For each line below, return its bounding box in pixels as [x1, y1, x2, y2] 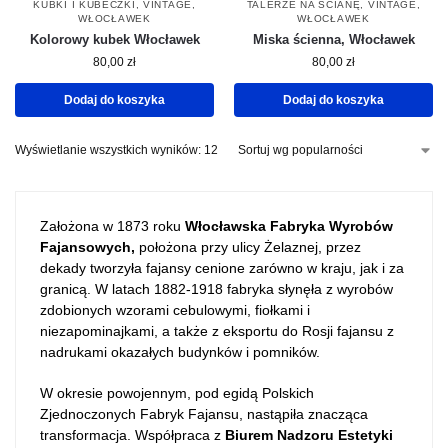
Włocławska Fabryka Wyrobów [185, 218, 393, 235]
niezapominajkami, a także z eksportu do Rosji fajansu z [40, 323, 394, 340]
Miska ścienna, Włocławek [252, 32, 415, 48]
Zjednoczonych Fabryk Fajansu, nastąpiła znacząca [40, 405, 368, 422]
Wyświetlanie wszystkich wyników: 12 [15, 143, 218, 158]
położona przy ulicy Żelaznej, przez [135, 239, 361, 256]
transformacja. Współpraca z [40, 426, 225, 443]
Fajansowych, [40, 239, 135, 256]
